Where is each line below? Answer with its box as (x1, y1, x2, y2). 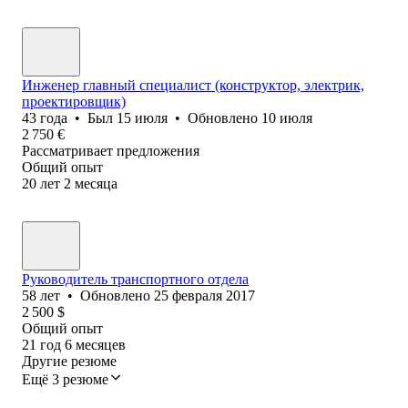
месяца (75, 175, 117, 191)
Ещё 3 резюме (22, 371, 108, 387)
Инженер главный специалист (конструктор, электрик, (22, 76, 364, 93)
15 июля (117, 109, 168, 126)
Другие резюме (22, 352, 117, 369)
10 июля (261, 109, 312, 126)
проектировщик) (22, 93, 126, 109)
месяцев (76, 336, 126, 352)
